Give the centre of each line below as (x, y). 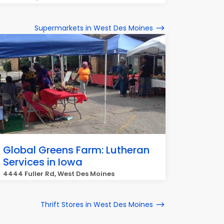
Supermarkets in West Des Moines (94, 28)
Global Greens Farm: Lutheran (76, 150)
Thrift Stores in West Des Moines (97, 204)
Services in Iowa (43, 162)
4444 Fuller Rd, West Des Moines (59, 174)
